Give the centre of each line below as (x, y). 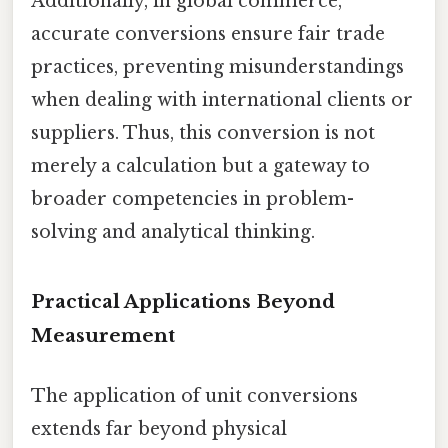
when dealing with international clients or (222, 99)
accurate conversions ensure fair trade (208, 33)
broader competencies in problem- (192, 198)
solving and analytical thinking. (173, 231)
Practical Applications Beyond (183, 302)
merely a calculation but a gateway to (200, 165)
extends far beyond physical (159, 428)
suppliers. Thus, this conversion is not (203, 132)
